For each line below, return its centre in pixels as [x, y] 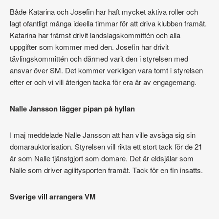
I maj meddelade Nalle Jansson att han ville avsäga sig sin [103, 135]
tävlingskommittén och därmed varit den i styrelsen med [99, 59]
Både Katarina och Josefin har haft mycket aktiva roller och [104, 12]
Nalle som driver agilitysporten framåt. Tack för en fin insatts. [106, 170]
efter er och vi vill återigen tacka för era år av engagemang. [103, 82]
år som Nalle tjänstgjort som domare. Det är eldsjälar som [102, 158]
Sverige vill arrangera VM [53, 197]
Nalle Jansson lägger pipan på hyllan [72, 109]
